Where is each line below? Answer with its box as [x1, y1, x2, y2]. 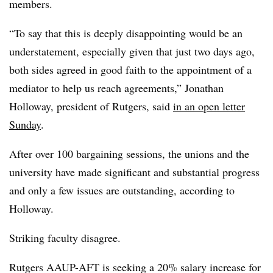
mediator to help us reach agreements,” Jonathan [9, 80, 224, 95]
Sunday [9, 117, 41, 132]
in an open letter [173, 99, 245, 113]
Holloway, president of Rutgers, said [9, 99, 173, 113]
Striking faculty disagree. [9, 230, 121, 245]
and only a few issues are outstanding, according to [9, 183, 235, 197]
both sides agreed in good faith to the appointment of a [9, 62, 252, 77]
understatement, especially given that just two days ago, [9, 44, 255, 58]
